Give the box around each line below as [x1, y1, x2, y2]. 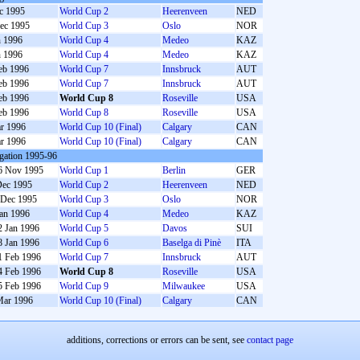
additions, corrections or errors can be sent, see [67, 334, 247, 346]
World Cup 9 [59, 280, 108, 292]
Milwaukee [162, 280, 205, 292]
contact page [247, 334, 293, 346]
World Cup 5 [59, 223, 108, 234]
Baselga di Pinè [162, 237, 221, 248]
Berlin [162, 165, 186, 176]
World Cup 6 [59, 237, 108, 248]
